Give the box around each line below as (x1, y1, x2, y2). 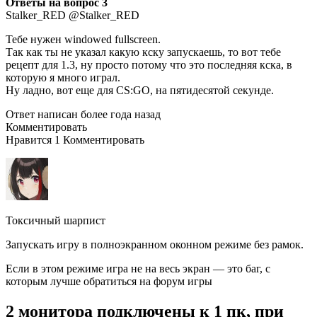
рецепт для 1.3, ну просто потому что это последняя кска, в (6, 58, 292, 71)
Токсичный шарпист (6, 214, 105, 226)
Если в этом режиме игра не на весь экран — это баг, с (6, 262, 270, 275)
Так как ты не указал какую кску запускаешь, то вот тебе (6, 45, 281, 58)
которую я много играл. (6, 71, 120, 83)
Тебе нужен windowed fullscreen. (6, 33, 161, 45)
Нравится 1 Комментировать (6, 133, 144, 146)
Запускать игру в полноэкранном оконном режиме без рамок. (6, 238, 304, 250)
